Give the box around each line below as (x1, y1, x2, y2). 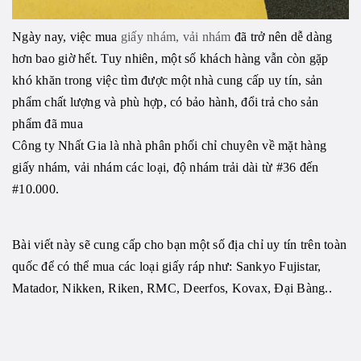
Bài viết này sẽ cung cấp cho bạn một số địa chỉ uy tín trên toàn (12, 238, 346, 252)
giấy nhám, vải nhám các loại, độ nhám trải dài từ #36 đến (12, 160, 319, 175)
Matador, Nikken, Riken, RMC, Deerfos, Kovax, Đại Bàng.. (12, 281, 332, 296)
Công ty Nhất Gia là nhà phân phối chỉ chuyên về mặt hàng (12, 139, 326, 153)
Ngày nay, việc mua (12, 30, 121, 44)
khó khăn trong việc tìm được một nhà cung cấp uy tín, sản (12, 73, 323, 88)
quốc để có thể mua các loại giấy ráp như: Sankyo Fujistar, (12, 259, 322, 274)
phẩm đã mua (12, 117, 83, 131)
